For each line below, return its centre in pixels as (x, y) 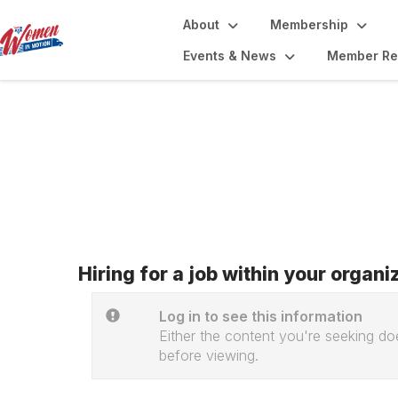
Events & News (230, 56)
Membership (309, 24)
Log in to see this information (261, 316)
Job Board (170, 153)
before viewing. (209, 355)
